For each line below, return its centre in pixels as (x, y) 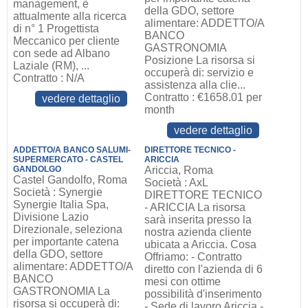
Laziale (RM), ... (51, 66)
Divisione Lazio (51, 217)
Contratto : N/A (48, 78)
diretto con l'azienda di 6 (204, 269)
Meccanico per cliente (66, 41)
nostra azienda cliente (198, 232)
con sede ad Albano (61, 53)
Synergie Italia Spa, (60, 205)
